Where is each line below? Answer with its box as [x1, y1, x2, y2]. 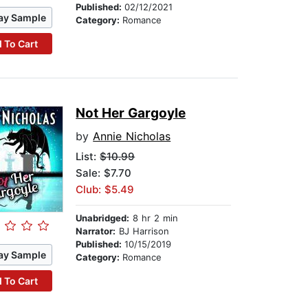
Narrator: [76, 225, 116, 237]
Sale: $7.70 [76, 166, 132, 180]
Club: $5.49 [76, 183, 135, 197]
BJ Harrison [115, 225, 170, 237]
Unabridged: [76, 212, 130, 224]
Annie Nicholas [93, 129, 171, 144]
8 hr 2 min [129, 212, 179, 224]
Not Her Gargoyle [76, 105, 186, 122]
